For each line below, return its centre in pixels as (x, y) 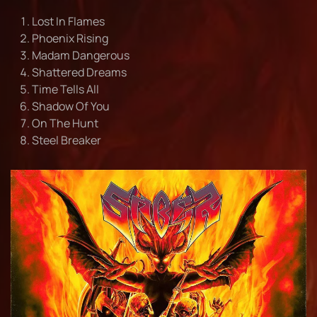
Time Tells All (65, 90)
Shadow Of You (71, 106)
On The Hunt (65, 123)
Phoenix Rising (70, 39)
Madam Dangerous (81, 56)
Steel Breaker (67, 140)
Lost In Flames (68, 22)
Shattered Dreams (79, 73)
